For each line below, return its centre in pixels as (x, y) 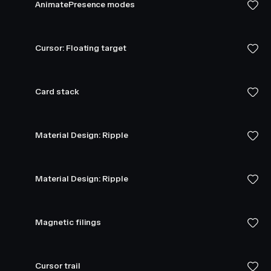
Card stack (57, 92)
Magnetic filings (68, 222)
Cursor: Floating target (81, 48)
